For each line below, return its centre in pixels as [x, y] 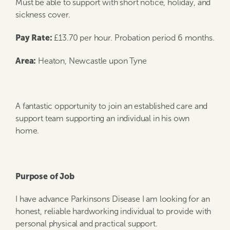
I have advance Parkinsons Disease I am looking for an [113, 199]
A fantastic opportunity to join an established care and [112, 106]
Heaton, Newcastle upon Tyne [91, 61]
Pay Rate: [34, 37]
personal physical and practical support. [87, 224]
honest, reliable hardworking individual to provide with [113, 211]
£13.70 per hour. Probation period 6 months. [133, 38]
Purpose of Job [45, 176]
